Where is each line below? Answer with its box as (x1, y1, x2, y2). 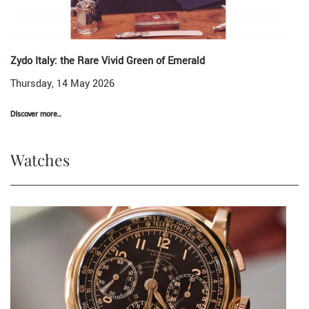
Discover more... (10, 108, 61, 119)
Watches (10, 149, 70, 170)
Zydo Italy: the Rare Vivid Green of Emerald (10, 54, 205, 68)
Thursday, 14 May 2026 (10, 77, 114, 91)
